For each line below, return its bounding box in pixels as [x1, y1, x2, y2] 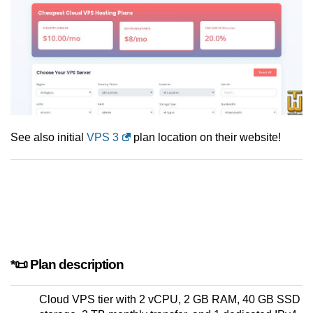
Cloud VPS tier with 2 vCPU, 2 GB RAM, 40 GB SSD [39, 293, 300, 306]
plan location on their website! [131, 131, 281, 144]
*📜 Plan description [10, 257, 124, 272]
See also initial [10, 131, 87, 144]
